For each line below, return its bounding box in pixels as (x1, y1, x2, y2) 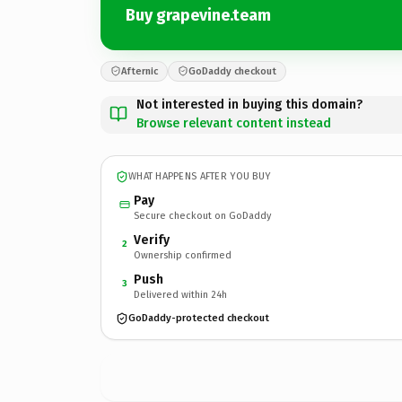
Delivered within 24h (134, 288, 227, 301)
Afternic (121, 65, 158, 77)
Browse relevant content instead (136, 115, 331, 131)
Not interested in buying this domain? (136, 96, 363, 112)
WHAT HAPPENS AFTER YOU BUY (128, 170, 271, 182)
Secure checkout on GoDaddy (134, 209, 271, 222)
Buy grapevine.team (126, 5, 271, 25)
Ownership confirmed (134, 249, 232, 261)
